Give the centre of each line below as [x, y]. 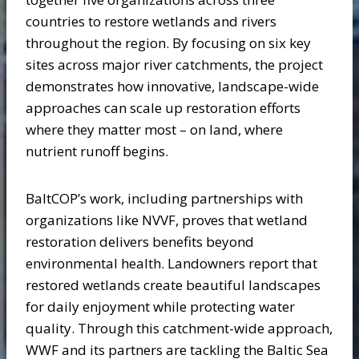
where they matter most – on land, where [154, 129]
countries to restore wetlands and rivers [151, 21]
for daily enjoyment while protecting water [160, 307]
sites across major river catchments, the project [174, 65]
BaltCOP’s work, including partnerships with [164, 198]
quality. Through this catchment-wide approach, [179, 328]
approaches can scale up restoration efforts [163, 108]
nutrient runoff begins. [97, 151]
